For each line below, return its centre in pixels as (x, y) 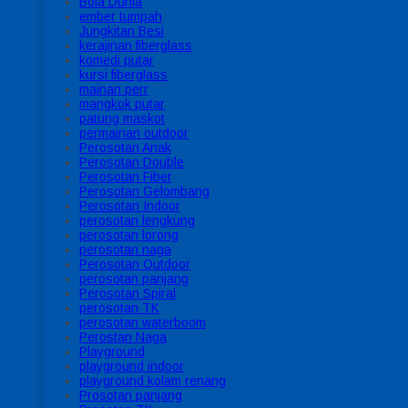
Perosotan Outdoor (135, 264)
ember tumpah (121, 16)
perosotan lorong (129, 235)
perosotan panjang (134, 278)
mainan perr (114, 89)
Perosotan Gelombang (144, 191)
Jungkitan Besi (122, 31)
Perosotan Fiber (126, 176)
